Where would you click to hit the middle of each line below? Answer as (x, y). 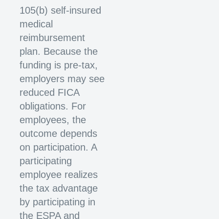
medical (36, 24)
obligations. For (53, 106)
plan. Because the (59, 52)
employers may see (62, 79)
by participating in (57, 202)
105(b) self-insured (60, 11)
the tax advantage (59, 188)
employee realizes (59, 175)
